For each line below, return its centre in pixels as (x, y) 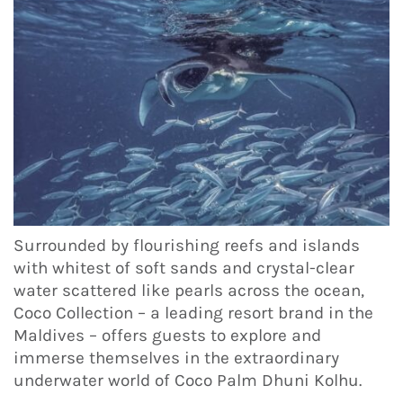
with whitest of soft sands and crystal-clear (184, 268)
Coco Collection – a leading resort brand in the (193, 313)
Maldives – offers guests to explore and (167, 335)
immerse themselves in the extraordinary (176, 358)
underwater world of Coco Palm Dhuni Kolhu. (188, 380)
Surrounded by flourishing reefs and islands (187, 245)
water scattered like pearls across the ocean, (189, 290)
